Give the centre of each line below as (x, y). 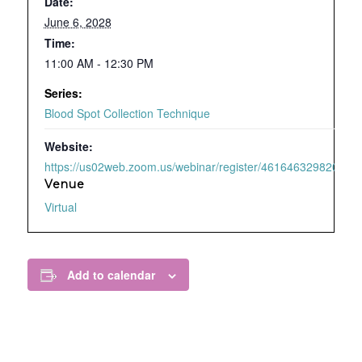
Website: (68, 147)
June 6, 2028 (78, 22)
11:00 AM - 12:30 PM (99, 63)
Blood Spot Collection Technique (127, 114)
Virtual (60, 207)
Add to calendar (111, 275)
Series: (63, 93)
